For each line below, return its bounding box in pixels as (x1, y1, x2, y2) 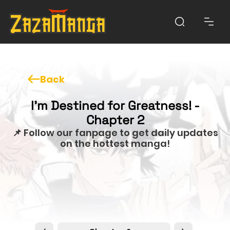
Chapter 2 (86, 111, 144, 128)
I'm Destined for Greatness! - (30, 97, 200, 113)
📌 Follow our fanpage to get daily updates (12, 126, 218, 139)
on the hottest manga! (60, 137, 170, 150)
